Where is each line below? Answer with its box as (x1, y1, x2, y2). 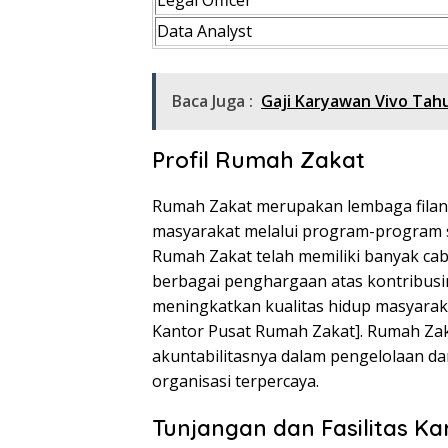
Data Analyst (157, 20, 252, 43)
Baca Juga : (172, 90, 253, 113)
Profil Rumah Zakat (152, 146, 365, 175)
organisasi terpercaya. (152, 370, 319, 393)
